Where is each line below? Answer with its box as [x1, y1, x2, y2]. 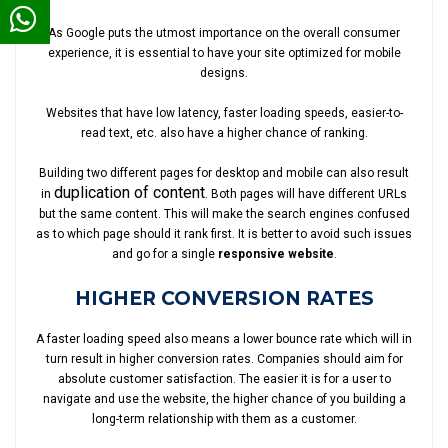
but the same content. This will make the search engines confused [38, 207, 410, 221]
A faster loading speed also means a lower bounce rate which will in [36, 332, 412, 346]
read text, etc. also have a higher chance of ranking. [80, 126, 368, 140]
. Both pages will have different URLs [205, 187, 407, 201]
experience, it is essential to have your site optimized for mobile [47, 46, 401, 60]
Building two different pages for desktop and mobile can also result [39, 166, 409, 180]
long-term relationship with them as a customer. [91, 412, 357, 426]
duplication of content [54, 183, 205, 202]
